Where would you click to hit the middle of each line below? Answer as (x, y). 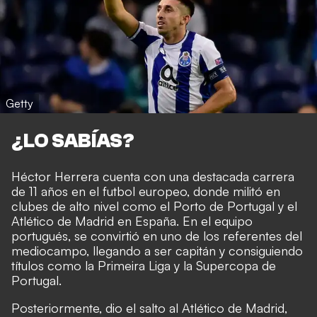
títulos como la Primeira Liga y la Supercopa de (144, 266)
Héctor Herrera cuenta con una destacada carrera (153, 177)
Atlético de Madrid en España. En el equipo (132, 221)
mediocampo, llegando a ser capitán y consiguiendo (157, 251)
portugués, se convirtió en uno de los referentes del (157, 236)
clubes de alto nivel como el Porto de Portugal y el (154, 206)
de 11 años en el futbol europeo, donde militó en (146, 191)
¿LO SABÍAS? (73, 141)
